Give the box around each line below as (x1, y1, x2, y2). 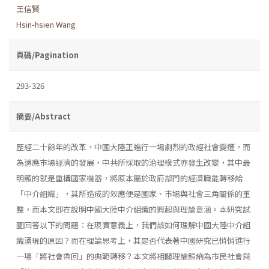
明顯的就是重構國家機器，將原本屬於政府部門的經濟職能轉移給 (16, 172, 243, 184)
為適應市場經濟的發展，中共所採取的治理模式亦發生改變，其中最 (16, 156, 250, 168)
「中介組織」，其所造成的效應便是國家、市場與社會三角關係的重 (16, 187, 250, 199)
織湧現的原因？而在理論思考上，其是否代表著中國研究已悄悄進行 (16, 234, 250, 246)
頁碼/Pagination (16, 49, 79, 61)
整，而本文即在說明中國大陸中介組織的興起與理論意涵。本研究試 (16, 203, 250, 215)
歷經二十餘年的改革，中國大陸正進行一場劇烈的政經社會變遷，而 (16, 141, 250, 153)
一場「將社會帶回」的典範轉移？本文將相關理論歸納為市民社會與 (16, 250, 250, 262)
